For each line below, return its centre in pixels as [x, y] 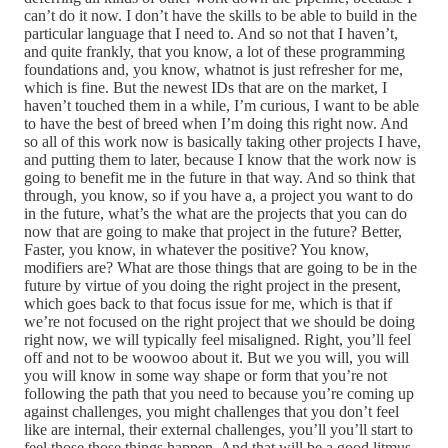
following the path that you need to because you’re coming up [219, 394]
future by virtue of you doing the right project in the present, [212, 286]
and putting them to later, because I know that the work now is [220, 160]
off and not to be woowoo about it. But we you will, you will [216, 358]
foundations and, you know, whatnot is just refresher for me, [213, 70]
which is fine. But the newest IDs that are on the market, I [205, 88]
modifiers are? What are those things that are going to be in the [220, 268]
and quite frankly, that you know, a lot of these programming [214, 52]
